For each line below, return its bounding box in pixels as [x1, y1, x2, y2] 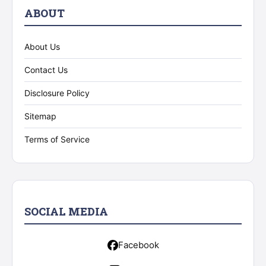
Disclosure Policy [24, 88, 90, 98]
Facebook [118, 239, 159, 251]
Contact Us [24, 65, 68, 75]
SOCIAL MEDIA [24, 204, 108, 218]
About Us [24, 42, 60, 52]
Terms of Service [24, 134, 90, 144]
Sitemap [24, 111, 56, 121]
